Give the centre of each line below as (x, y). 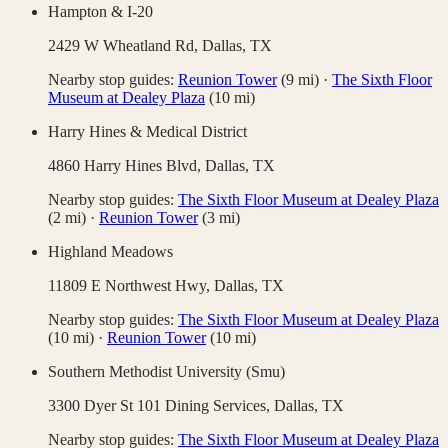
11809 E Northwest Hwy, (131, 286)
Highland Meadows (110, 252)
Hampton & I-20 (100, 12)
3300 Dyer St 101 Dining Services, (161, 406)
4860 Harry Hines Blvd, (126, 166)
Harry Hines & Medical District (147, 132)
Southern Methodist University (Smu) (166, 372)
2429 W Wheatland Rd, (125, 46)
